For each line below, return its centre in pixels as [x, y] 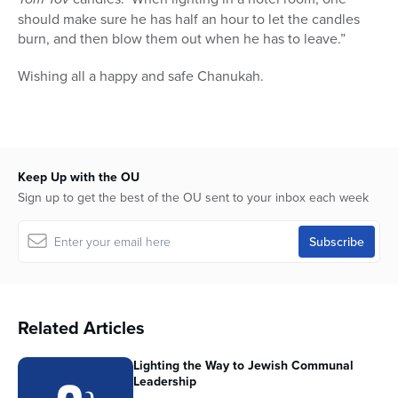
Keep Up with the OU [79, 177]
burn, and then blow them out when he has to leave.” [182, 39]
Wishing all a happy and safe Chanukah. [141, 76]
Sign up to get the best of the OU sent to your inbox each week [193, 198]
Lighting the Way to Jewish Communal [243, 366]
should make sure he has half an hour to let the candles [189, 19]
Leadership [165, 382]
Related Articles [81, 328]
